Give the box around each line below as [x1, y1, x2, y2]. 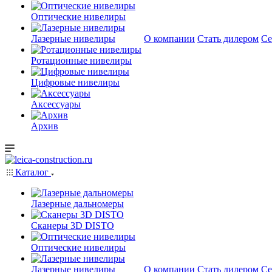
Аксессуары [31, 99, 81, 109]
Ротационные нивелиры [31, 55, 132, 66]
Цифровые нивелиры [31, 77, 120, 87]
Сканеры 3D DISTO [31, 220, 114, 231]
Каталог [13, 167, 51, 177]
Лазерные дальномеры [31, 199, 124, 209]
